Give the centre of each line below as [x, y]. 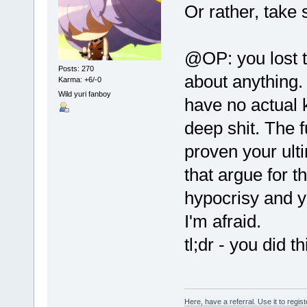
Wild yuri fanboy [84, 94]
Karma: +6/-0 [79, 79]
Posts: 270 [76, 68]
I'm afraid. [222, 222]
